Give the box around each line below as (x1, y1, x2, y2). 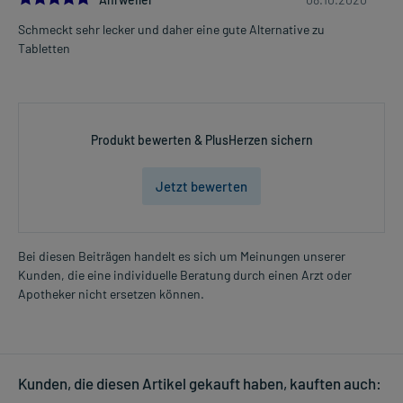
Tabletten (18, 40, 70, 57)
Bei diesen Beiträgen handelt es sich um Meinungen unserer (18, 248, 345, 264)
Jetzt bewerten (156, 178, 247, 195)
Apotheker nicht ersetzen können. (18, 286, 204, 302)
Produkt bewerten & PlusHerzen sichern (90, 132, 313, 148)
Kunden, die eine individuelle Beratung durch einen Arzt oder (18, 267, 352, 283)
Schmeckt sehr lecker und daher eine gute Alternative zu (18, 22, 325, 38)
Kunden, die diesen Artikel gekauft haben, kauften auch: (18, 374, 381, 393)
